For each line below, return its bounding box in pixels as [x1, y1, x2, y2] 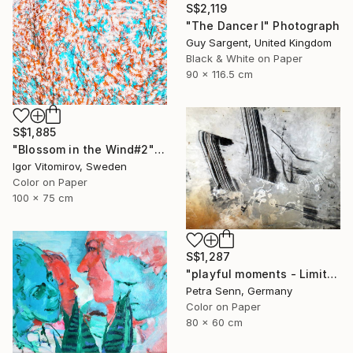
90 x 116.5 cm [186, 67, 253, 80]
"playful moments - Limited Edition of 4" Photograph [326, 266, 337, 281]
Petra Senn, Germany [186, 284, 292, 297]
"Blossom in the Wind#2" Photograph [154, 143, 165, 157]
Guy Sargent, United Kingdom [186, 35, 332, 49]
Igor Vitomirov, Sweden [13, 160, 127, 173]
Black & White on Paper [186, 51, 303, 65]
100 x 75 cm [13, 191, 73, 205]
